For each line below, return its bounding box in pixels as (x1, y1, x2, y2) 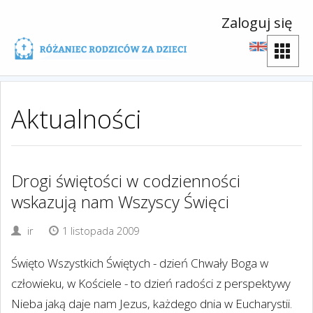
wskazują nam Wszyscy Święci (11, 191, 229, 213)
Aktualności (11, 101, 142, 136)
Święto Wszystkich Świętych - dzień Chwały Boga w (11, 255, 268, 271)
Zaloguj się (221, 13, 292, 32)
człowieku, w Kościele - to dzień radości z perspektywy (11, 275, 291, 291)
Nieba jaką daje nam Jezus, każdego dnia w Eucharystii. (11, 296, 292, 312)
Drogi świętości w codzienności (11, 170, 240, 192)
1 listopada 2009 (62, 224, 139, 238)
